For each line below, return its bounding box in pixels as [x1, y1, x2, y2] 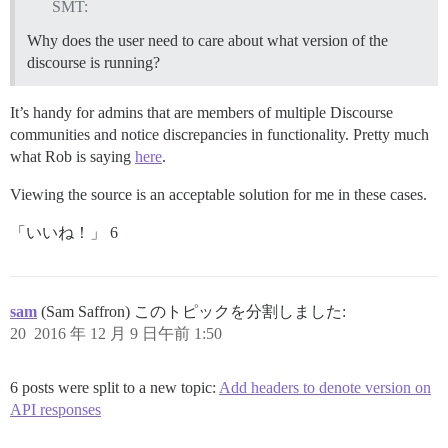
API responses [10, 401, 101, 419]
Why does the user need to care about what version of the [27, 32, 388, 50]
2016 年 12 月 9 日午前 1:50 [34, 325, 222, 343]
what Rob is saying [10, 148, 135, 166]
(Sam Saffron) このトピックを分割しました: [41, 303, 346, 321]
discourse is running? [27, 54, 160, 72]
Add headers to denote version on [219, 379, 431, 397]
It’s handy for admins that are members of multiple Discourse [10, 104, 393, 122]
